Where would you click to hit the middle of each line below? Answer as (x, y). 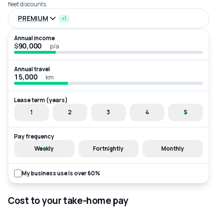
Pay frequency (34, 137)
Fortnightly (108, 149)
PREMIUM (33, 18)
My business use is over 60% (61, 173)
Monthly (173, 149)
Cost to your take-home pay (68, 201)
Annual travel (32, 69)
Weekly (44, 149)
